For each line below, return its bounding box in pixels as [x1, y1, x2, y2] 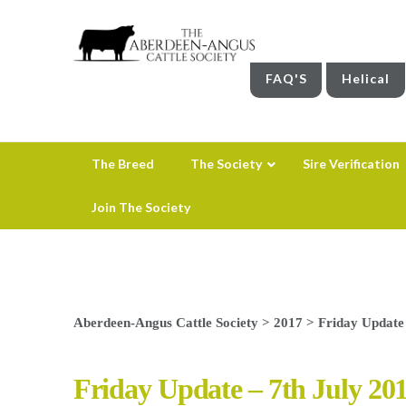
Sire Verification [302, 155, 400, 171]
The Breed [91, 155, 154, 171]
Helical [342, 70, 391, 86]
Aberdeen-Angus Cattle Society [72, 314, 258, 330]
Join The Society [91, 198, 190, 215]
